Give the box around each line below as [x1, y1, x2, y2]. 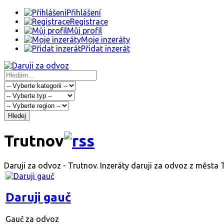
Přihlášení [66, 8, 101, 17]
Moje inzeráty [81, 35, 130, 44]
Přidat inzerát [81, 44, 130, 53]
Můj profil [67, 26, 102, 35]
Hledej [8, 112, 26, 119]
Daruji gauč [5, 190, 71, 204]
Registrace [70, 17, 108, 26]
